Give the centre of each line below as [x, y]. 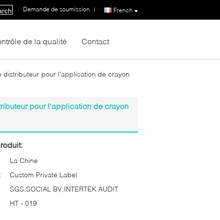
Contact [95, 41]
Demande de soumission [56, 9]
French [123, 10]
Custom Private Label [43, 175]
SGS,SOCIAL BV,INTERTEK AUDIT [64, 189]
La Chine [24, 160]
